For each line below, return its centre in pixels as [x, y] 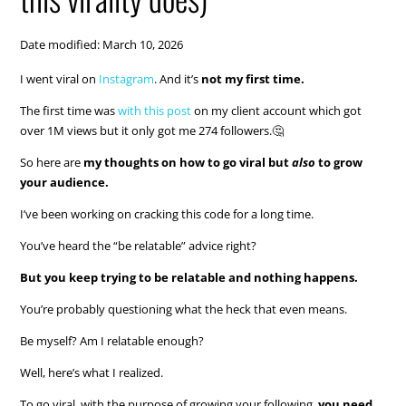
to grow [339, 162]
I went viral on [60, 78]
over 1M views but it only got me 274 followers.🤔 [152, 130]
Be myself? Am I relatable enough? [112, 340]
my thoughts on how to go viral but [188, 162]
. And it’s [178, 78]
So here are [52, 162]
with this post [154, 110]
